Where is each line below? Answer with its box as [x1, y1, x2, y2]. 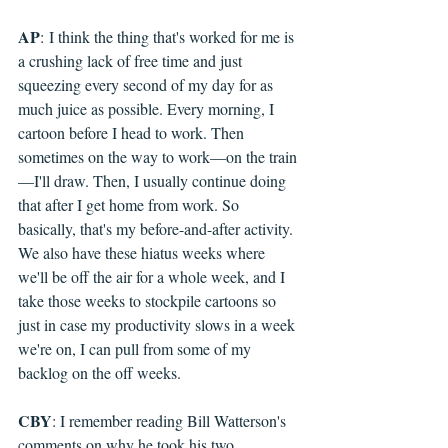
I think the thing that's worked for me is [49, 26, 298, 48]
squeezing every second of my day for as [18, 74, 277, 96]
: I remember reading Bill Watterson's [52, 410, 290, 432]
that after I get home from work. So [18, 194, 243, 216]
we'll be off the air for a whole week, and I [18, 266, 289, 288]
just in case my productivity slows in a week [18, 314, 299, 336]
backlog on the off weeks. [18, 362, 181, 384]
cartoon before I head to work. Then [18, 122, 248, 144]
